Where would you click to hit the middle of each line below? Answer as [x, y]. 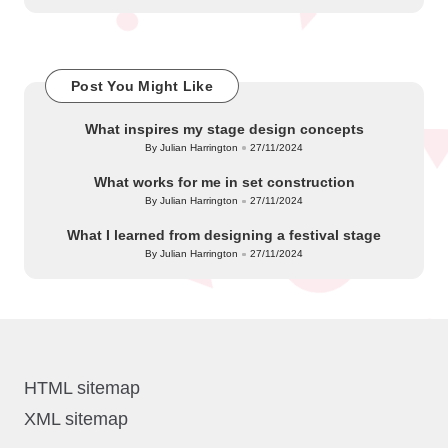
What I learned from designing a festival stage [224, 235]
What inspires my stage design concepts [224, 128]
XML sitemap [76, 419]
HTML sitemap [82, 388]
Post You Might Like [142, 85]
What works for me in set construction [224, 182]
